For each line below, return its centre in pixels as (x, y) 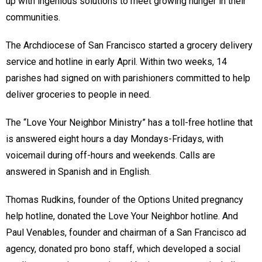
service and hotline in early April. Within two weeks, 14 (116, 61)
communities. (33, 17)
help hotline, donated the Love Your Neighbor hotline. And (122, 216)
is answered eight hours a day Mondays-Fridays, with (115, 139)
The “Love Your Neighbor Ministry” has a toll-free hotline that (129, 122)
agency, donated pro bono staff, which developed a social (123, 249)
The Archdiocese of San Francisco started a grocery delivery (129, 45)
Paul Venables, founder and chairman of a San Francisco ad (126, 232)
